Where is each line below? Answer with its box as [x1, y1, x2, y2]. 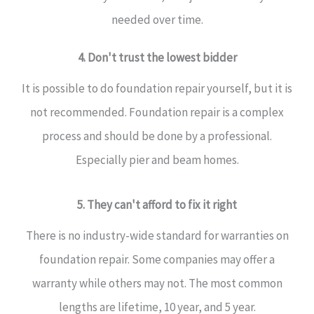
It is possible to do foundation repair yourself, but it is [22, 81, 292, 96]
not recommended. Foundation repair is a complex [30, 104, 284, 120]
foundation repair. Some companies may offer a [39, 252, 275, 267]
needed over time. [111, 12, 203, 27]
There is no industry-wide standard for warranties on [25, 228, 289, 243]
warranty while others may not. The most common [32, 275, 282, 291]
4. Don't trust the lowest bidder [77, 50, 237, 65]
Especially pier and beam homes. [75, 152, 239, 168]
